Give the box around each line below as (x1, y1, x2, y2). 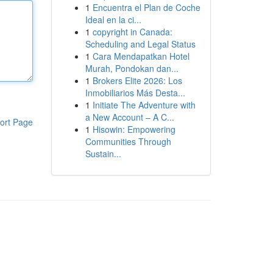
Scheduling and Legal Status (85, 38, 196, 50)
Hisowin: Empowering (92, 123, 175, 135)
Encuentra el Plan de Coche (92, 1, 200, 13)
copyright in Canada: (92, 26, 172, 38)
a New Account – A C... (85, 111, 174, 123)
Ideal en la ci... (85, 13, 141, 26)
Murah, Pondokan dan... (85, 62, 179, 74)
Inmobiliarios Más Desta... (85, 87, 185, 99)
